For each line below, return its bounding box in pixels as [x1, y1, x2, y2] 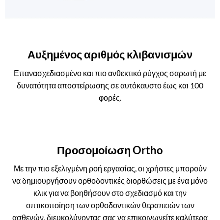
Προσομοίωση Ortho [57, 143, 163, 157]
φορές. [99, 93, 121, 103]
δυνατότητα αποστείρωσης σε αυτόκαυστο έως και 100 [17, 81, 203, 90]
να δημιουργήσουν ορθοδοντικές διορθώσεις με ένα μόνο [12, 176, 208, 186]
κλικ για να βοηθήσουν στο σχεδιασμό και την [33, 188, 187, 198]
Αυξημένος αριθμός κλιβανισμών [27, 48, 192, 61]
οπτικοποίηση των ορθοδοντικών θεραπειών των [26, 200, 194, 210]
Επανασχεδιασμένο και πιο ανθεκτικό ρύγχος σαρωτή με [14, 68, 206, 78]
